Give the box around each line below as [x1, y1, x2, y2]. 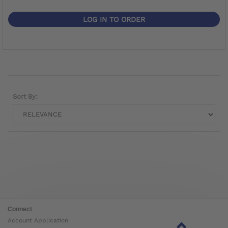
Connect [8, 205, 32, 213]
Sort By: [13, 92, 38, 100]
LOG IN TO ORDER [83, 15, 145, 23]
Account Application [8, 216, 68, 224]
